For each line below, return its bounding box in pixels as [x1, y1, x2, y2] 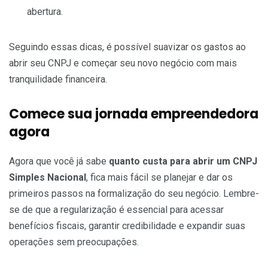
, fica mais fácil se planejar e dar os [86, 172, 233, 184]
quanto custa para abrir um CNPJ [109, 156, 257, 167]
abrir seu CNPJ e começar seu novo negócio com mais [9, 57, 237, 69]
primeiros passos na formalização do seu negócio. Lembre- [9, 188, 259, 200]
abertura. [27, 6, 65, 18]
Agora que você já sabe [9, 156, 109, 167]
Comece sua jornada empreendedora [9, 105, 258, 124]
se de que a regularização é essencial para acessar [9, 204, 224, 216]
